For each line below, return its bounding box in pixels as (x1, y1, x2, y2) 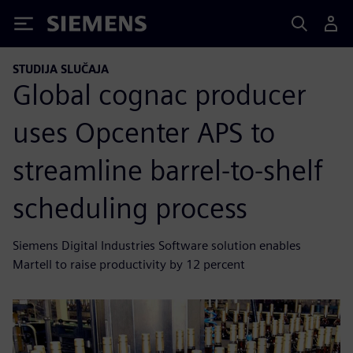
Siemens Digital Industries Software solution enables (13, 237, 301, 253)
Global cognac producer (13, 76, 307, 112)
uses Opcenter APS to (13, 114, 275, 150)
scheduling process (13, 190, 247, 225)
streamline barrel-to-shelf (13, 152, 323, 188)
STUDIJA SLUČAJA (13, 62, 109, 76)
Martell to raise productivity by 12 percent (13, 256, 245, 272)
